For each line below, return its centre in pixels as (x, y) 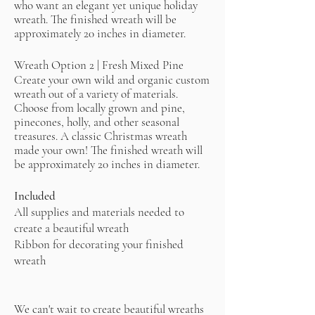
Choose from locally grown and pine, (99, 108)
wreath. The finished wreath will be (95, 19)
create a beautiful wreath (71, 228)
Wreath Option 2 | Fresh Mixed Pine (99, 65)
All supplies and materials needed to (99, 212)
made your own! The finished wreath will (108, 150)
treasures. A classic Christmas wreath (101, 136)
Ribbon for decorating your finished (99, 244)
